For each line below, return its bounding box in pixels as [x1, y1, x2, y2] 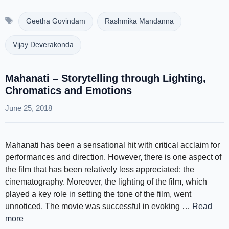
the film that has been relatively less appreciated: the [5, 165, 194, 174]
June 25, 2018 [5, 104, 52, 112]
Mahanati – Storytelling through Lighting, [5, 73, 206, 84]
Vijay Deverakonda [13, 41, 74, 49]
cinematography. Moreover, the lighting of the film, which [5, 177, 207, 186]
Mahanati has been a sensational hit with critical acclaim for [5, 141, 220, 149]
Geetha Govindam [26, 17, 85, 25]
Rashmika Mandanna [104, 17, 174, 25]
